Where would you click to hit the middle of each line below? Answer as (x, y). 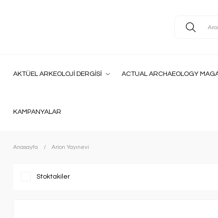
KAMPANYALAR (37, 112)
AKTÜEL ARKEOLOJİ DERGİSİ (57, 74)
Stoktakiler (53, 177)
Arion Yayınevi (70, 147)
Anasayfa (26, 147)
